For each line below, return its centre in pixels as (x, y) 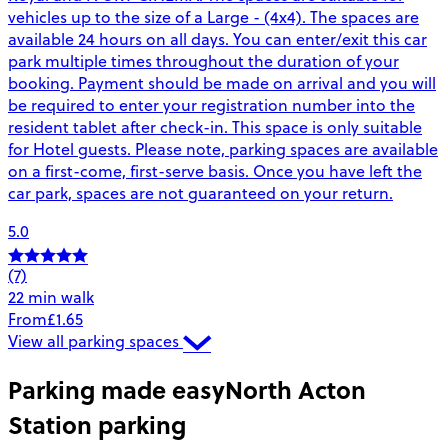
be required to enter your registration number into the (211, 104)
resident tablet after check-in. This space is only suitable (215, 126)
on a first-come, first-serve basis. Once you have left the (215, 170)
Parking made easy (116, 389)
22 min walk (51, 296)
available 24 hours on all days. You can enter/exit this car (217, 38)
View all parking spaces (95, 340)
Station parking (97, 424)
